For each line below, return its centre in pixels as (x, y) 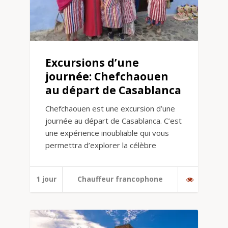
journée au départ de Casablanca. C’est (113, 121)
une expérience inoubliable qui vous (107, 133)
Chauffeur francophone (120, 179)
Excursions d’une (92, 63)
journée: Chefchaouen (107, 77)
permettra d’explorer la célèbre (101, 145)
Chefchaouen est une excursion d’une (110, 109)
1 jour (46, 179)
